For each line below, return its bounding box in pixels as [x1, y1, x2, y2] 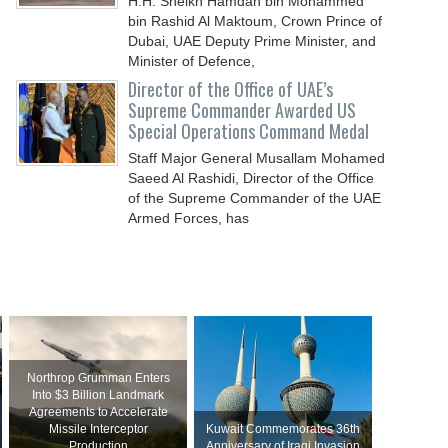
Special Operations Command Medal [128, 118, 370, 144]
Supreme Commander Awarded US [128, 97, 357, 123]
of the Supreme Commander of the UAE [128, 190, 382, 206]
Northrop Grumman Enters [26, 371, 170, 385]
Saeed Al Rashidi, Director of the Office [128, 170, 375, 186]
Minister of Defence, [128, 53, 256, 69]
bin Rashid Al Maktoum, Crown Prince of [128, 13, 383, 29]
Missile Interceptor [48, 422, 148, 436]
